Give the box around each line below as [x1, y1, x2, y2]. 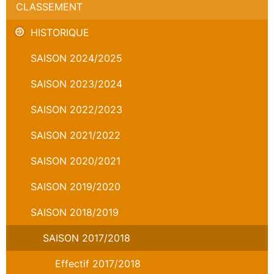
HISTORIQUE [31, 26, 89, 39]
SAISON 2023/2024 [31, 78, 122, 90]
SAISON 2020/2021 [31, 155, 120, 167]
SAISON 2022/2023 [31, 103, 122, 116]
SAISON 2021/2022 [31, 129, 120, 141]
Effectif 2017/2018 [55, 257, 141, 270]
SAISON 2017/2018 [43, 232, 130, 244]
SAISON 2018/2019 [31, 206, 119, 218]
